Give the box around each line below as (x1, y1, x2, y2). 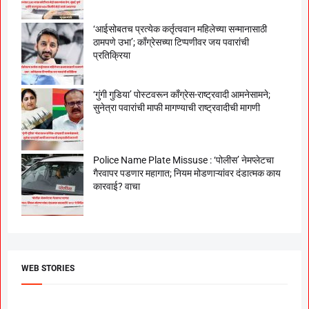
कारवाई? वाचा (93, 181, 140, 192)
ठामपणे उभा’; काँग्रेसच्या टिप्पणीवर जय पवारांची (93, 37, 249, 48)
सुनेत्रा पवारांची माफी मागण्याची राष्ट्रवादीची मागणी (93, 102, 260, 114)
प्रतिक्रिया (93, 50, 130, 61)
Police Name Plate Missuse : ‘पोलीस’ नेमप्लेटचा (93, 154, 274, 166)
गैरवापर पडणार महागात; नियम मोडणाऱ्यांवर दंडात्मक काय (93, 168, 281, 179)
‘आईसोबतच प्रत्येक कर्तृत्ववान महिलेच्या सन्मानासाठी (93, 23, 267, 35)
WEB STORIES (21, 263, 74, 274)
